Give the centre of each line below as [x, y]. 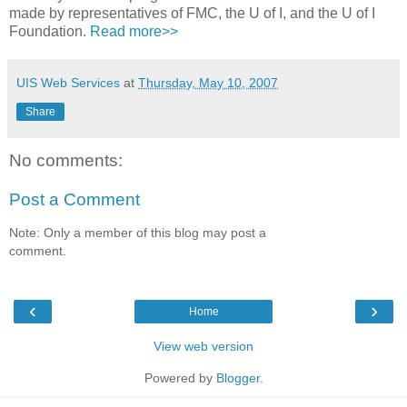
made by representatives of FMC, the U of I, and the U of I [192, 13]
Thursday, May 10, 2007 [208, 82]
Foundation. [50, 31]
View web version [203, 347]
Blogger [238, 378]
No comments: [66, 160]
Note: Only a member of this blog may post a [138, 232]
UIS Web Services [68, 82]
